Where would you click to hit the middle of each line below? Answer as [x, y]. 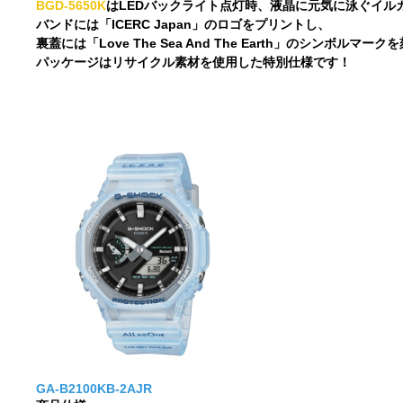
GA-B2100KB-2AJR [94, 389]
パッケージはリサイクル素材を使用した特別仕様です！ [194, 62]
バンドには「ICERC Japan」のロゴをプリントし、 [184, 24]
